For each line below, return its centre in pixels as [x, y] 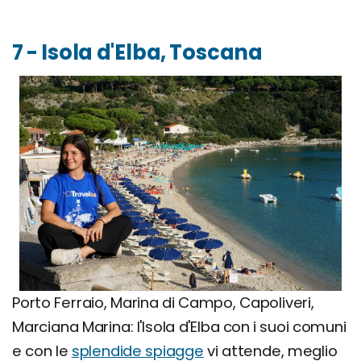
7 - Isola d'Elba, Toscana [137, 53]
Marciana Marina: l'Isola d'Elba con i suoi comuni [179, 327]
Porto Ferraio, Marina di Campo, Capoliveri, [163, 303]
